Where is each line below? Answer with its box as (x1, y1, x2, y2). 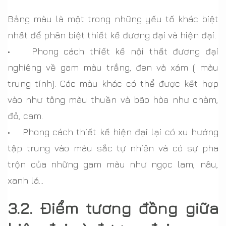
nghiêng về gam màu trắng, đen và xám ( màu (8, 62, 218, 73)
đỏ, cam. (8, 110, 43, 121)
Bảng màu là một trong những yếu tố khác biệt (8, 13, 218, 24)
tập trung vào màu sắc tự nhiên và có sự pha (8, 142, 218, 153)
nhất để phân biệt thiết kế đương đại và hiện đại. (8, 29, 216, 40)
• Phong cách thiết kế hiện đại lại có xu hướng (8, 126, 218, 137)
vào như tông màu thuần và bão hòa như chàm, (8, 94, 218, 105)
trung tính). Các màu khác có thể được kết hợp (8, 78, 218, 89)
